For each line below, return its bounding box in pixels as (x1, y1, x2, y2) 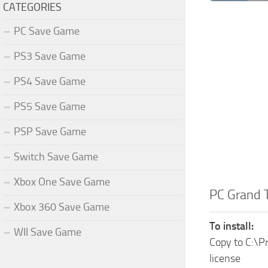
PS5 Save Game (14, 99, 86, 113)
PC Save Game (14, 24, 80, 38)
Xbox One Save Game (14, 175, 110, 188)
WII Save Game (14, 225, 81, 239)
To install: (209, 219, 254, 233)
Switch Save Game (14, 150, 98, 163)
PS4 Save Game (14, 74, 86, 88)
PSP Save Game (14, 124, 86, 138)
